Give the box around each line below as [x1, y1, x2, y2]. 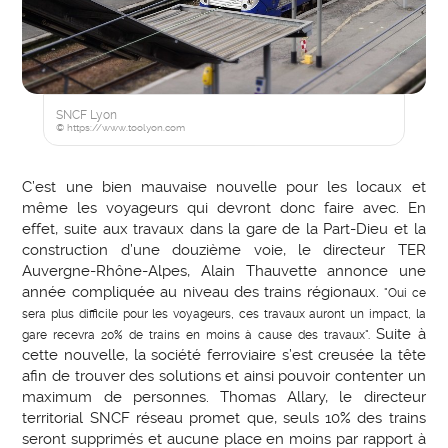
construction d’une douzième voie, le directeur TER [22, 241, 426, 260]
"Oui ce [384, 285, 426, 301]
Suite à [375, 325, 426, 344]
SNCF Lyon [55, 107, 117, 123]
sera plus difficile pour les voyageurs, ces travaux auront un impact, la [22, 306, 426, 322]
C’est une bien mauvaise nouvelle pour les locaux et [22, 178, 426, 197]
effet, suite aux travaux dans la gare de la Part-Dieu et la [22, 220, 426, 239]
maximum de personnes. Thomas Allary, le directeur [22, 388, 426, 407]
